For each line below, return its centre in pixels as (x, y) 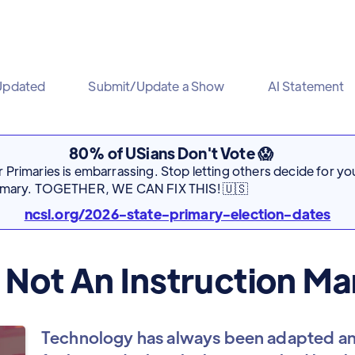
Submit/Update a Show (157, 86)
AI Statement (306, 86)
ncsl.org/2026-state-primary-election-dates (177, 214)
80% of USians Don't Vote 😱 (171, 153)
